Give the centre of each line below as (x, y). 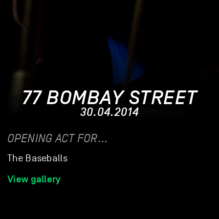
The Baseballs (38, 159)
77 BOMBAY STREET (109, 99)
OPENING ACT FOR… (58, 139)
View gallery (34, 179)
